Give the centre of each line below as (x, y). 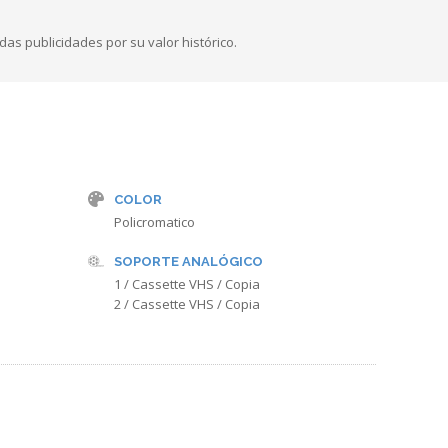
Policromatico (154, 222)
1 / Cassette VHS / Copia (187, 284)
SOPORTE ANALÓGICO (188, 261)
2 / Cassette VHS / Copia (187, 304)
